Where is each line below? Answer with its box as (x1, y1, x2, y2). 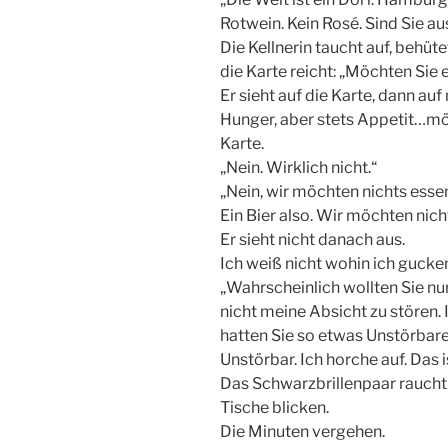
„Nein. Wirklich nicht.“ (220, 158, 377, 178)
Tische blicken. (220, 398, 329, 418)
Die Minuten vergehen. (220, 422, 385, 442)
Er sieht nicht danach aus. (220, 230, 405, 250)
